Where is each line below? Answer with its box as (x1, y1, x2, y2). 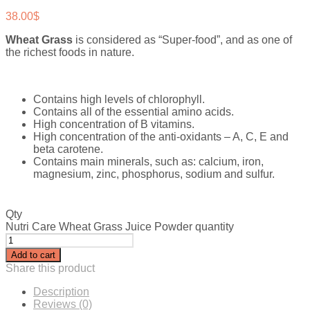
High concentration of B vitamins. (33, 118, 194, 130)
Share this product (6, 262, 95, 274)
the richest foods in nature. (6, 46, 134, 58)
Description (33, 285, 89, 298)
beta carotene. (33, 143, 103, 155)
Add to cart (11, 249, 55, 260)
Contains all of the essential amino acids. (33, 105, 234, 118)
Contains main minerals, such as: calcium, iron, (33, 155, 264, 167)
